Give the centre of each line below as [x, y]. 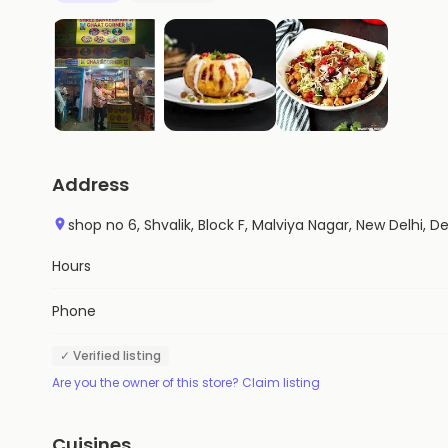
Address [90, 184]
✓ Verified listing [110, 355]
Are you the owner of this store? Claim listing [186, 382]
